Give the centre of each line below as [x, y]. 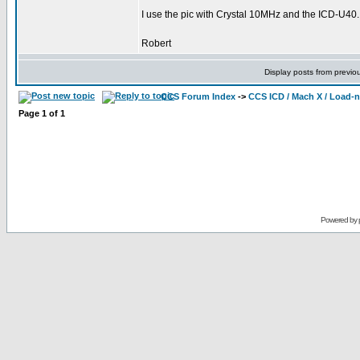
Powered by [339, 220]
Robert [156, 43]
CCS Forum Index [198, 96]
